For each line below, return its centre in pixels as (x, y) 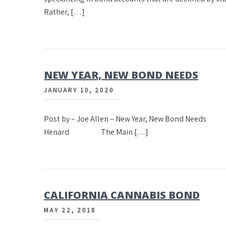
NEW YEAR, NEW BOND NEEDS (121, 75)
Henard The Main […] (96, 132)
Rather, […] (64, 12)
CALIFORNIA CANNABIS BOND (122, 195)
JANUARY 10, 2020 (79, 90)
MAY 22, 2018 (70, 210)
